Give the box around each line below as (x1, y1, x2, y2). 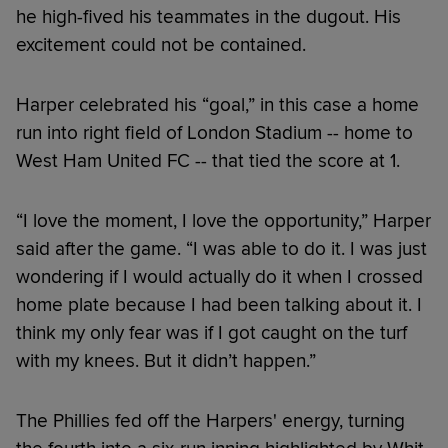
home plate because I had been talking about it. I (16, 292, 422, 317)
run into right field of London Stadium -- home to (16, 120, 413, 145)
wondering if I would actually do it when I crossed (16, 264, 423, 289)
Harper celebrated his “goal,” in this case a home (16, 92, 419, 117)
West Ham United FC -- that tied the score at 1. (16, 148, 400, 173)
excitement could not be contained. (16, 32, 306, 57)
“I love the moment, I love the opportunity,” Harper (16, 208, 431, 233)
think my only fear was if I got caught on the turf (16, 320, 407, 345)
